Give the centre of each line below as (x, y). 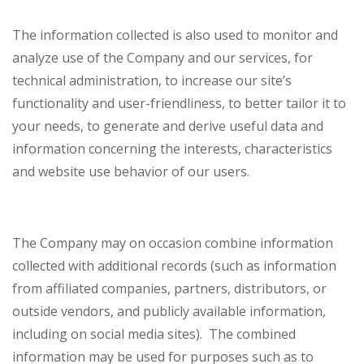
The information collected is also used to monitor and (175, 35)
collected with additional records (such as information (174, 266)
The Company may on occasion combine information (173, 243)
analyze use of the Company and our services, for (162, 58)
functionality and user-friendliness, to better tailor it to (179, 104)
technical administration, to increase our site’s (152, 81)
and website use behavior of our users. (131, 172)
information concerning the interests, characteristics (172, 149)
